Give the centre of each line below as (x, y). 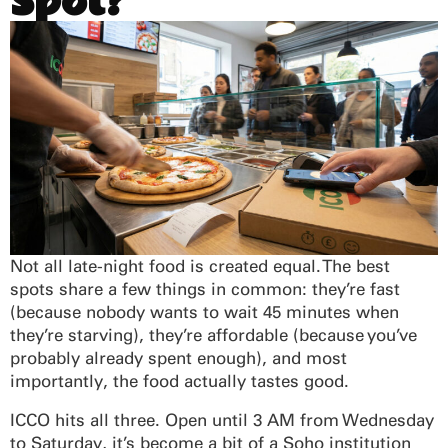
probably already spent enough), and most (178, 357)
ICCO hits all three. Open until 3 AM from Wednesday (222, 419)
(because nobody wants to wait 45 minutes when (204, 311)
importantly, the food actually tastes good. (179, 380)
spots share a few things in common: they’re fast (205, 288)
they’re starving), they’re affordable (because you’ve (213, 334)
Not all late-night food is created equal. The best (200, 265)
